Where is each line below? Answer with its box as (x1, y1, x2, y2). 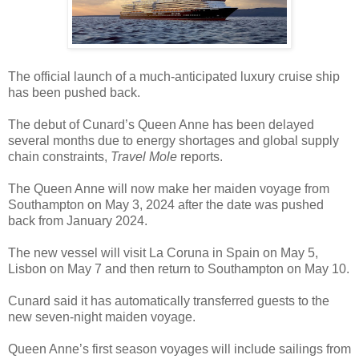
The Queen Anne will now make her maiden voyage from (8, 181, 329, 196)
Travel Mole (111, 149, 177, 163)
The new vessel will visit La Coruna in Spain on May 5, (8, 245, 318, 260)
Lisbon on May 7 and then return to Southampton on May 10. (8, 261, 349, 276)
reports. (177, 149, 223, 163)
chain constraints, (8, 149, 111, 163)
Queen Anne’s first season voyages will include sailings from (8, 341, 351, 356)
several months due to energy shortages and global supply (8, 133, 339, 147)
